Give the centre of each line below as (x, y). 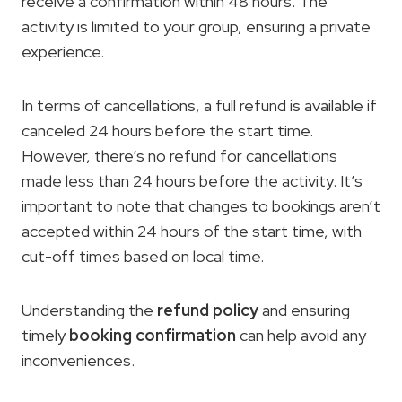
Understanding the (89, 310)
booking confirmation (153, 335)
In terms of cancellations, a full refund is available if (199, 105)
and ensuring (304, 310)
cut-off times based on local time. (143, 256)
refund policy (208, 310)
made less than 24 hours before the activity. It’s (192, 181)
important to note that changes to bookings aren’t (201, 206)
